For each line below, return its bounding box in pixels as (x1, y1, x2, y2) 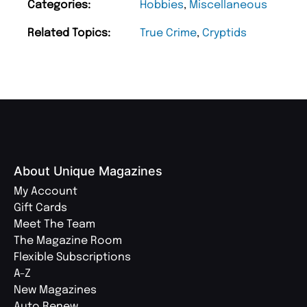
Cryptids (202, 27, 247, 39)
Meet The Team (14, 218, 95, 230)
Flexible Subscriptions (14, 251, 131, 263)
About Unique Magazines (14, 163, 162, 178)
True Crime (140, 27, 197, 39)
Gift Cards (14, 201, 67, 214)
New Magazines (14, 284, 97, 296)
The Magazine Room (14, 234, 122, 247)
